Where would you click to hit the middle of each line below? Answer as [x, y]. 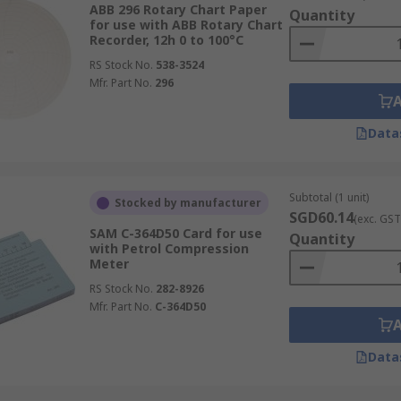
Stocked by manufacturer [188, 203]
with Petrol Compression [169, 248]
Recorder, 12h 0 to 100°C [166, 40]
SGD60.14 [321, 218]
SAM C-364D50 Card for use [175, 233]
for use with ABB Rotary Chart [186, 25]
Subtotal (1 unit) [328, 197]
